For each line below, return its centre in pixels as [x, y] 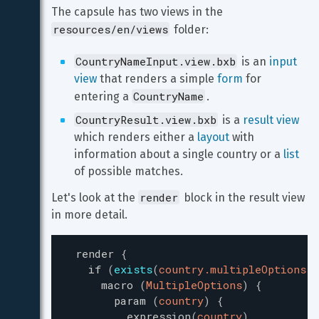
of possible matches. [129, 171]
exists [133, 269]
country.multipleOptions [232, 269]
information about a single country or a [179, 154]
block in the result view [244, 198]
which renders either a [136, 137]
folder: [190, 30]
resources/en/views [110, 29]
